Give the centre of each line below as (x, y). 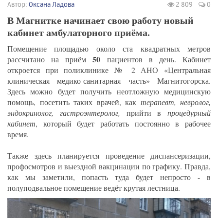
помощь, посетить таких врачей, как (74, 102)
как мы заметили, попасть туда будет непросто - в (109, 177)
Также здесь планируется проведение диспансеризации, (109, 155)
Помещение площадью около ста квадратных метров (109, 48)
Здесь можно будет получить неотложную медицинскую (109, 91)
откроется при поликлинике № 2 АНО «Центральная (109, 70)
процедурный (189, 112)
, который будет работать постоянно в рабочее (123, 123)
